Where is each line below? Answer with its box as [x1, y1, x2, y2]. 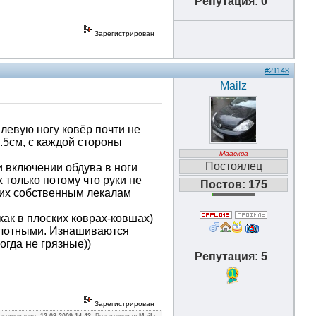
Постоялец [205, 160, 262, 172]
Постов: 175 [200, 178, 267, 190]
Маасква [219, 150, 248, 157]
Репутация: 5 [194, 250, 273, 262]
